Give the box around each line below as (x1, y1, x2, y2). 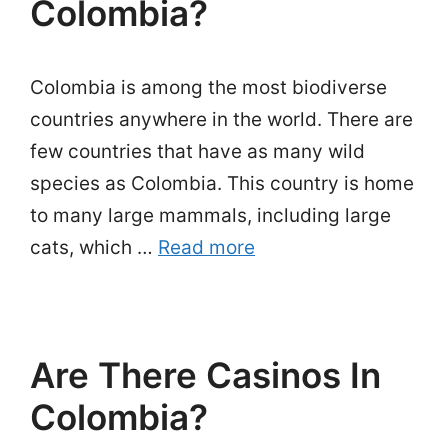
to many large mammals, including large (30, 204, 391, 227)
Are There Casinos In (30, 354, 381, 396)
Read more (158, 236, 255, 259)
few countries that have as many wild (30, 140, 365, 163)
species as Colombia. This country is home (30, 172, 414, 195)
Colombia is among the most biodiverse (30, 76, 387, 99)
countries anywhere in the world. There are (30, 108, 413, 131)
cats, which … (30, 236, 158, 259)
